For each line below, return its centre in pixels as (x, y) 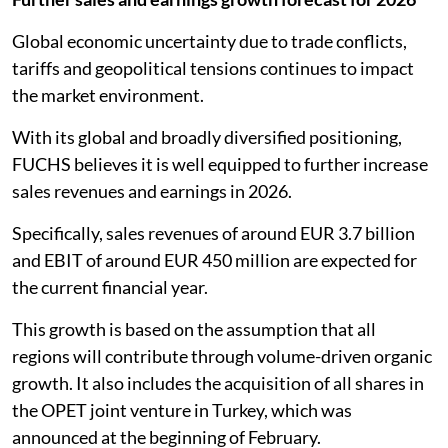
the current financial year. (110, 286)
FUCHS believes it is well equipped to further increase (220, 163)
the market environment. (108, 94)
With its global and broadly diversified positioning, (207, 136)
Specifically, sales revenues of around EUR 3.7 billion (213, 232)
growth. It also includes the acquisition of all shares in (218, 382)
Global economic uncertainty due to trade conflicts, (209, 40)
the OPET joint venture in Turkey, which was (182, 409)
